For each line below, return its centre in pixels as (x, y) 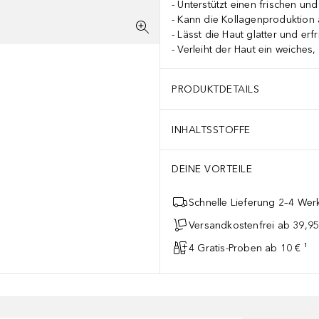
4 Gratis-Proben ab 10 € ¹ (248, 248)
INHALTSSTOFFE (211, 130)
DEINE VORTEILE (212, 169)
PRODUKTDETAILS (215, 89)
